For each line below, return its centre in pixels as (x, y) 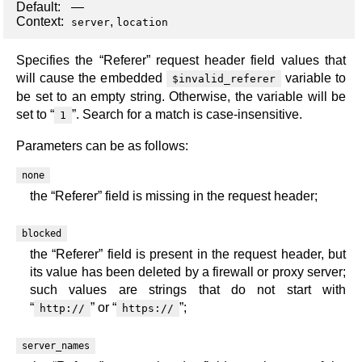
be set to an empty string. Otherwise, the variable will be (181, 97)
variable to (314, 78)
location (142, 22)
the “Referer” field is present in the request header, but (188, 255)
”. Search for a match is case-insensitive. (187, 115)
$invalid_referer (223, 79)
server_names (56, 346)
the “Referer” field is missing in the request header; (174, 196)
